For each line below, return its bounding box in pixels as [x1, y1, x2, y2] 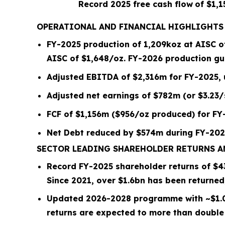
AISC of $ [47, 53, 86, 63]
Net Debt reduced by [47, 128, 136, 138]
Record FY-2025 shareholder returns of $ [47, 161, 218, 171]
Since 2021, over [47, 175, 118, 185]
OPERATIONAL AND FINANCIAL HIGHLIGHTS [37, 22, 223, 32]
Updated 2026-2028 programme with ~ [47, 193, 210, 204]
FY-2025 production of [47, 39, 144, 49]
